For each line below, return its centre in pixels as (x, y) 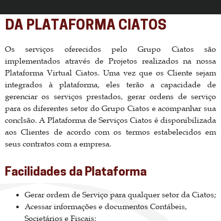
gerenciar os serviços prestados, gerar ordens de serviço (110, 96)
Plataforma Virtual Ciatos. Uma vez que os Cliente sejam (110, 73)
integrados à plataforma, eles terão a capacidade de (110, 85)
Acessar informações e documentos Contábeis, (106, 206)
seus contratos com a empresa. (58, 144)
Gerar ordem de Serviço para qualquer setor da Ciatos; (120, 194)
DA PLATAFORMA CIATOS (86, 26)
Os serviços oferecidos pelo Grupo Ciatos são (110, 49)
